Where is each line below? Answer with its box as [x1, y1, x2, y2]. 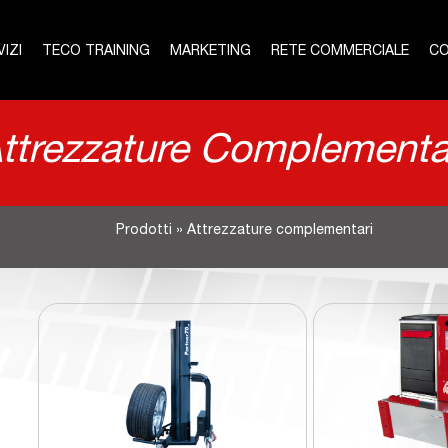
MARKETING [170, 45, 251, 59]
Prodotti [115, 224, 172, 238]
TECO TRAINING [42, 45, 150, 59]
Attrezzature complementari [186, 224, 373, 238]
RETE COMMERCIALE [271, 45, 409, 59]
